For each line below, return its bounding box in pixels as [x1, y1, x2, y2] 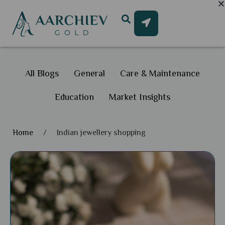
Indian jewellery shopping [57, 128, 146, 138]
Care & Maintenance [120, 68, 200, 79]
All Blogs [25, 68, 59, 79]
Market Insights [109, 92, 170, 102]
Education [55, 92, 94, 102]
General [74, 68, 105, 79]
